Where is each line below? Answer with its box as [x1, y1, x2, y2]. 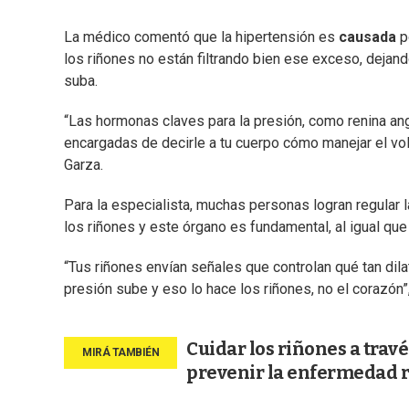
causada [339, 28, 396, 47]
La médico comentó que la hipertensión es [64, 28, 339, 47]
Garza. [64, 156, 103, 174]
